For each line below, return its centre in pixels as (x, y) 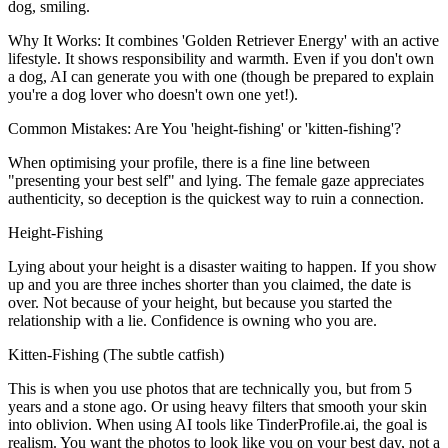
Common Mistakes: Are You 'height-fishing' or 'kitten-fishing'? (204, 128)
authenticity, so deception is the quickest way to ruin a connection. (216, 198)
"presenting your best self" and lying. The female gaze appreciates (216, 180)
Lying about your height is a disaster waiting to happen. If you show (222, 266)
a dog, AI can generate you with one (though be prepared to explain (221, 76)
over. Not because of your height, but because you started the (200, 302)
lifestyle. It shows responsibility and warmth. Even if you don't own (221, 58)
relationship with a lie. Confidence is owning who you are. (192, 320)
